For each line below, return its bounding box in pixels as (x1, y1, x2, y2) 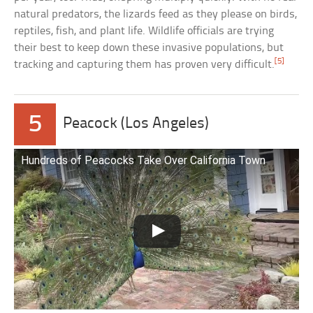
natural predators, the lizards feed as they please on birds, (14, 8, 298, 21)
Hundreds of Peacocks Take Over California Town (21, 154, 266, 168)
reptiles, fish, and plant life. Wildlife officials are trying (14, 25, 275, 38)
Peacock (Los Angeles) (63, 116, 210, 133)
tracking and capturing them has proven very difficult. (14, 59, 275, 71)
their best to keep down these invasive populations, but (14, 42, 284, 54)
